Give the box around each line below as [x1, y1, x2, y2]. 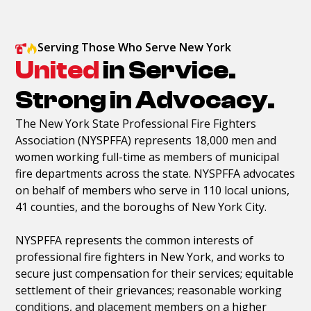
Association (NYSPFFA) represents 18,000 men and [15, 132, 277, 148]
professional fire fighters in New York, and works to [15, 249, 285, 264]
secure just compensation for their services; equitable [15, 265, 294, 281]
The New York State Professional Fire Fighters [15, 115, 257, 131]
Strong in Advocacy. [15, 85, 276, 115]
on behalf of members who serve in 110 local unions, [15, 182, 290, 198]
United [15, 56, 103, 85]
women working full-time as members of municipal [15, 149, 280, 165]
